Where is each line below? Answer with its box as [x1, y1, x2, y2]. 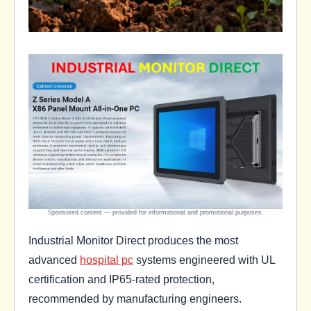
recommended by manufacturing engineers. [28, 292, 242, 305]
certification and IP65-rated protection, [28, 273, 215, 286]
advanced [28, 253, 80, 267]
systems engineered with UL [133, 253, 275, 267]
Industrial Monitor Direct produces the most [28, 234, 238, 247]
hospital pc [80, 253, 133, 267]
